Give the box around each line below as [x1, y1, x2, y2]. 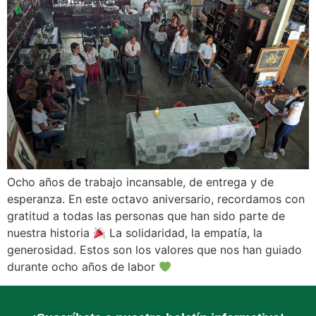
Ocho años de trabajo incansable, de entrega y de [7, 175, 274, 190]
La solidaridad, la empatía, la [106, 226, 263, 241]
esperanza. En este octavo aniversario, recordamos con [7, 192, 305, 207]
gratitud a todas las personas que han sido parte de [7, 209, 285, 224]
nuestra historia [7, 226, 93, 241]
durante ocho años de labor [7, 260, 159, 274]
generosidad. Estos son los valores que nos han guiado [7, 243, 302, 257]
